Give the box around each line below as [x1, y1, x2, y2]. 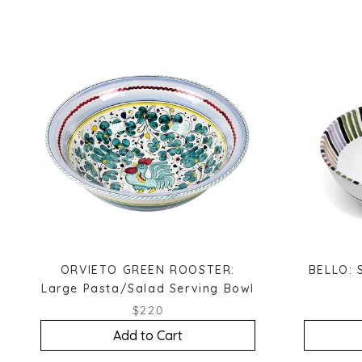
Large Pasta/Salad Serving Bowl [40, 280, 255, 296]
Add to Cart [113, 326, 183, 343]
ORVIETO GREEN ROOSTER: [60, 262, 236, 277]
